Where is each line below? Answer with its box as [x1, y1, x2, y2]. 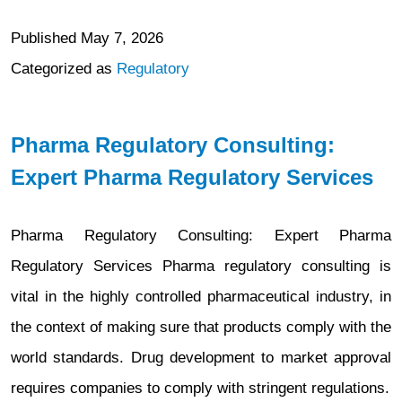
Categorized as [11, 60, 117, 77]
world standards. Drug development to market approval [11, 349, 391, 366]
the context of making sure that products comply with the [11, 319, 391, 336]
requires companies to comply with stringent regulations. [11, 380, 389, 397]
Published [11, 30, 81, 47]
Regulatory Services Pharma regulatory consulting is [11, 258, 391, 275]
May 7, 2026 [81, 30, 163, 47]
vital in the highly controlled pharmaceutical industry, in [11, 288, 391, 305]
